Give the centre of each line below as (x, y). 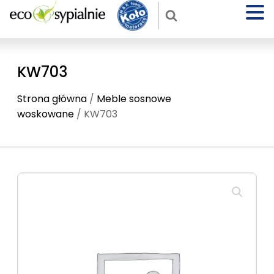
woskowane (46, 114)
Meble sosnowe (134, 99)
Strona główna (52, 99)
